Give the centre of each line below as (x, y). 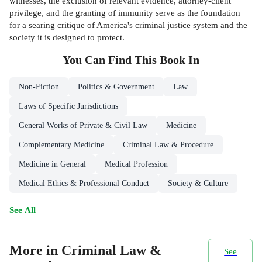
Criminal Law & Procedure (168, 144)
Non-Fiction (39, 87)
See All (23, 209)
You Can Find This (111, 60)
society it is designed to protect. (67, 37)
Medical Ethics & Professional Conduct (84, 183)
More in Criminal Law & (85, 251)
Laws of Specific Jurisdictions (68, 106)
